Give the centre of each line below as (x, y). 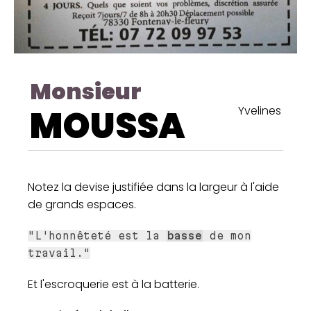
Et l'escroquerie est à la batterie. (114, 285)
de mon (227, 236)
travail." (59, 253)
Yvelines (260, 111)
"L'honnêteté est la (97, 236)
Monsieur (86, 92)
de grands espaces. (82, 205)
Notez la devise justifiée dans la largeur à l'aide (153, 187)
